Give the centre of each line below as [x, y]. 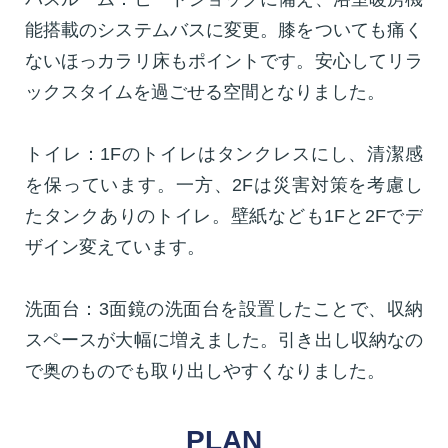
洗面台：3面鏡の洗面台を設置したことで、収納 [224, 308]
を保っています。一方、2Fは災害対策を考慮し [224, 184]
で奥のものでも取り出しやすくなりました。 [205, 370]
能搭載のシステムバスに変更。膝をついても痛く [224, 29]
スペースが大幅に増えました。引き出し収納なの [224, 339]
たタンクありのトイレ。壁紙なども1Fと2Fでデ [224, 215]
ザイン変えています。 [115, 246]
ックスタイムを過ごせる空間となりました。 [205, 91]
